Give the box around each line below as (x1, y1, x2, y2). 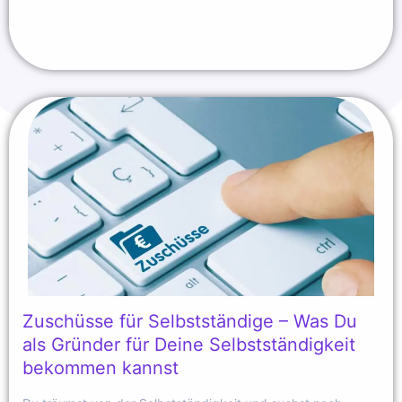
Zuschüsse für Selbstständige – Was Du (22, 310, 357, 332)
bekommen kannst (22, 356, 179, 379)
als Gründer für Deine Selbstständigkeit (22, 333, 355, 355)
